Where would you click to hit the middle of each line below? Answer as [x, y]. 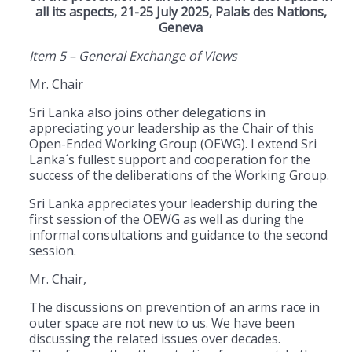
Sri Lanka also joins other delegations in [147, 112]
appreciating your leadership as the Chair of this [172, 128]
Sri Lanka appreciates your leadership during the [173, 203]
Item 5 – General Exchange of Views [133, 55]
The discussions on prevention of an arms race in [174, 307]
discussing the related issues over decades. [155, 338]
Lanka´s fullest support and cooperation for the [170, 159]
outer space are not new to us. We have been [162, 323]
